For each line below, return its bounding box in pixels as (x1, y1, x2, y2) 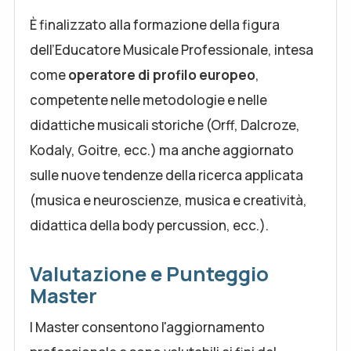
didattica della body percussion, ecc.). (30, 216, 269, 234)
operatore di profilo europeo (68, 66, 255, 84)
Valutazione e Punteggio (30, 260, 269, 288)
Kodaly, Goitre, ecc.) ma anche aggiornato (30, 141, 294, 159)
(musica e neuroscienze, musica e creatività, (30, 191, 307, 209)
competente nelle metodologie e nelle (30, 91, 267, 109)
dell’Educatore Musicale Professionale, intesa (30, 41, 313, 59)
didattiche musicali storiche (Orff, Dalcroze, (30, 116, 300, 134)
